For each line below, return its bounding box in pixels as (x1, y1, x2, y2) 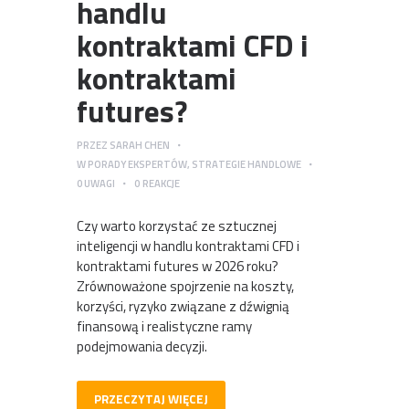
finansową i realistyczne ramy (77, 315, 252, 337)
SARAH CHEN (110, 137, 170, 153)
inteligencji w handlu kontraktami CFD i (77, 235, 299, 257)
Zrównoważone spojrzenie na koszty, (77, 275, 294, 297)
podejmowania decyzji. (77, 335, 207, 357)
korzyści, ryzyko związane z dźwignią (77, 295, 289, 317)
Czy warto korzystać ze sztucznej (77, 215, 277, 236)
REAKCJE (142, 175, 180, 192)
